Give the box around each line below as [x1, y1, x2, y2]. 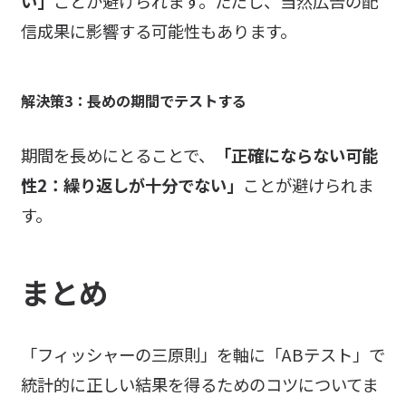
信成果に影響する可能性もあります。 [20, 18, 296, 43]
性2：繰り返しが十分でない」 [20, 172, 243, 197]
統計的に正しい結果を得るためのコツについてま [20, 372, 378, 396]
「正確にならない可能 [214, 142, 378, 167]
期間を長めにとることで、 [20, 142, 215, 167]
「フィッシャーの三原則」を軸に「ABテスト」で [20, 342, 385, 366]
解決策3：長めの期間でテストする [20, 89, 246, 111]
